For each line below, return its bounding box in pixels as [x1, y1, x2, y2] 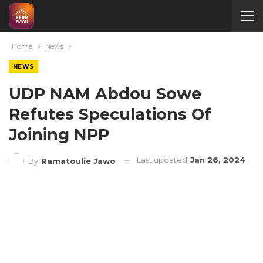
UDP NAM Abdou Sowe [9, 84, 201, 103]
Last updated [137, 155, 189, 164]
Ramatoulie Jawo [41, 156, 116, 166]
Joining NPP [9, 125, 109, 144]
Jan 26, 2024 [190, 155, 245, 164]
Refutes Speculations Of [9, 104, 211, 124]
